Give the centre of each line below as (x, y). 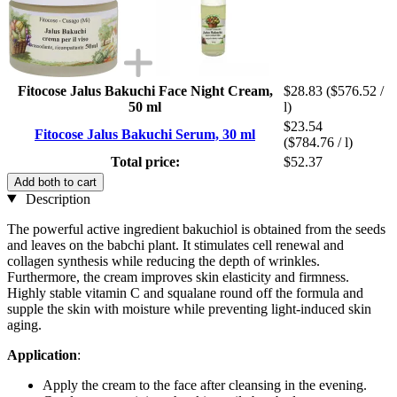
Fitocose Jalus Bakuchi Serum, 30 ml (145, 134)
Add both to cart (55, 182)
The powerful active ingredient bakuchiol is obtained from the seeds (196, 229)
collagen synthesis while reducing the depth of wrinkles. (163, 261)
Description (56, 198)
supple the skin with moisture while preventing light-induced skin (189, 308)
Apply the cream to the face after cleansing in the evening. (205, 385)
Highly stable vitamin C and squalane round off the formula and (185, 292)
